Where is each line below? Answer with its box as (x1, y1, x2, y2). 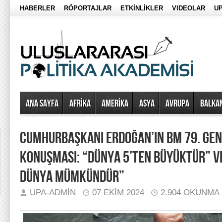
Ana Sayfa (26, 98, 58, 110)
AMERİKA (102, 98, 128, 110)
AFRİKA (69, 98, 91, 110)
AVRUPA (166, 98, 189, 110)
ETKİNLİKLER (120, 4, 163, 12)
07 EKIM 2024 (92, 188, 144, 197)
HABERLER (20, 4, 55, 12)
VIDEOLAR (172, 4, 205, 12)
